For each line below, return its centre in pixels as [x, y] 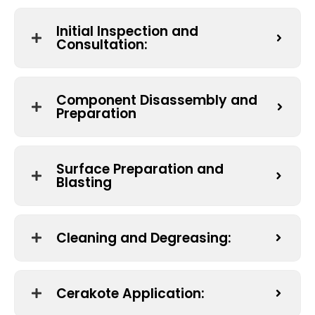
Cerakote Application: [132, 293]
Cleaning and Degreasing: [146, 238]
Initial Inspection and [127, 31]
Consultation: [104, 44]
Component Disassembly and [157, 100]
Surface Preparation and [140, 169]
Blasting [84, 182]
